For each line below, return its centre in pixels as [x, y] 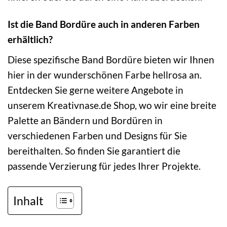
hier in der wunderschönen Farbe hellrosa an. [105, 75]
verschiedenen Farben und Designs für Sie [97, 136]
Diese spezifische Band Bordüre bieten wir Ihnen [111, 60]
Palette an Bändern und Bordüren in [85, 121]
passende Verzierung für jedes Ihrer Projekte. [104, 166]
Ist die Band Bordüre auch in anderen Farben [104, 24]
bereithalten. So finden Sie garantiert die [94, 151]
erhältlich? [30, 40]
